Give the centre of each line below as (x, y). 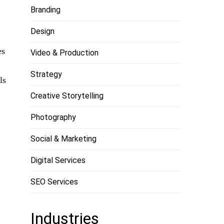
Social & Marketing (63, 139)
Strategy (46, 74)
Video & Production (64, 53)
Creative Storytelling (67, 96)
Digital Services (58, 160)
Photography (53, 117)
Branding (45, 10)
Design (42, 31)
